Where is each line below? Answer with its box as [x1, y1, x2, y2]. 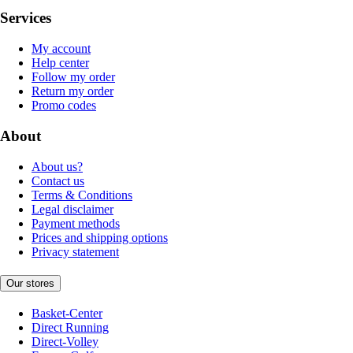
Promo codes [32, 98, 96, 113]
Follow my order [32, 70, 115, 84]
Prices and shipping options [32, 230, 168, 244]
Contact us [32, 173, 84, 188]
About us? [32, 159, 83, 173]
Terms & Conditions [32, 188, 132, 202]
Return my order [32, 84, 113, 98]
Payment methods [32, 216, 120, 230]
